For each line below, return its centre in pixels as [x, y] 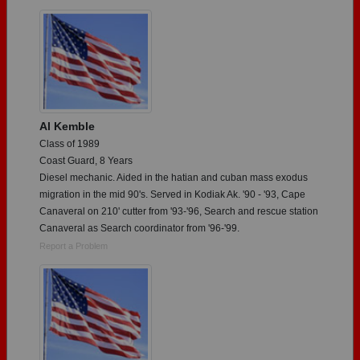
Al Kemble [67, 126]
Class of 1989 [70, 143]
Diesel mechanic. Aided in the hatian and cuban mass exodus [174, 177]
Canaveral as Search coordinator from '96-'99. [139, 228]
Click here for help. [223, 22]
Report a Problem [74, 245]
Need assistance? [133, 22]
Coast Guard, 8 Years [86, 160]
